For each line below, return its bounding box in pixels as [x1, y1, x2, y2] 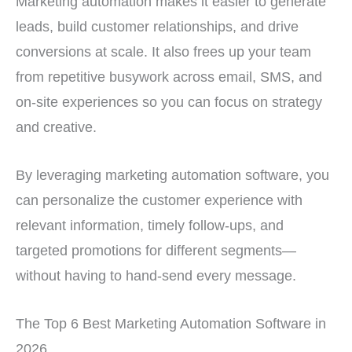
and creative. [16, 118, 97, 135]
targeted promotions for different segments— [16, 242, 296, 259]
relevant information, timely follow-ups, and [16, 217, 284, 234]
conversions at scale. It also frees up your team [16, 42, 311, 60]
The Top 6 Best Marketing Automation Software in [16, 315, 326, 332]
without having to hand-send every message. [16, 267, 296, 284]
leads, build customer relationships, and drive [16, 17, 299, 35]
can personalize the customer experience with [16, 192, 302, 209]
